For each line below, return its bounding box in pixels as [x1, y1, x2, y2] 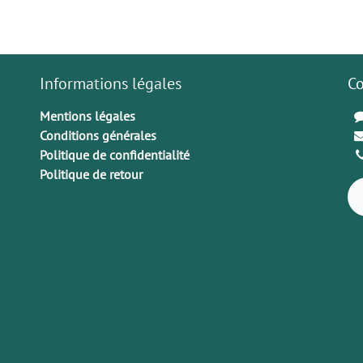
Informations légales [40, 72, 181, 94]
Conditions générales [40, 126, 156, 143]
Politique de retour [40, 165, 143, 182]
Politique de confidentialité [40, 146, 190, 163]
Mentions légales [40, 107, 135, 124]
